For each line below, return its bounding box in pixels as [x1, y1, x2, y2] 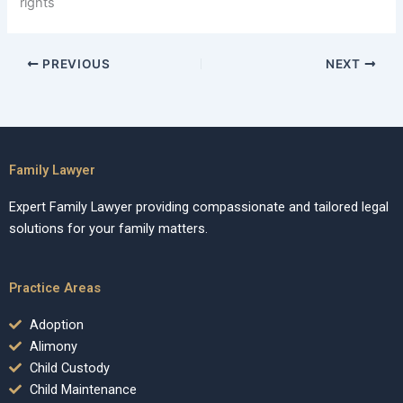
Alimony [29, 337, 77, 354]
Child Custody [29, 359, 110, 376]
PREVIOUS [39, 57, 111, 71]
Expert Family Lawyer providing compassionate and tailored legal [9, 199, 389, 216]
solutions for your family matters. [9, 220, 208, 237]
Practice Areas [9, 279, 101, 296]
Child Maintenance [29, 381, 137, 398]
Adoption [29, 316, 84, 333]
